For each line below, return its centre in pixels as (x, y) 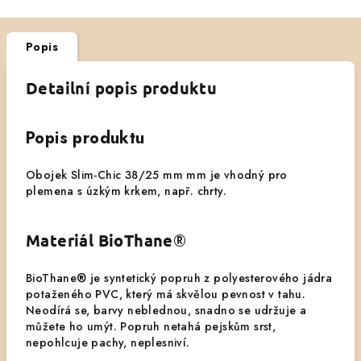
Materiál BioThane (100, 240)
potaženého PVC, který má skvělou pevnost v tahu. (166, 294)
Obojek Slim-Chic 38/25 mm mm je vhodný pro (157, 175)
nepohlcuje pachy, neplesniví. (108, 342)
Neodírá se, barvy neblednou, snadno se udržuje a (166, 310)
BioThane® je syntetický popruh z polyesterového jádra (179, 278)
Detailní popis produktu (122, 88)
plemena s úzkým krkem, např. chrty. (126, 191)
